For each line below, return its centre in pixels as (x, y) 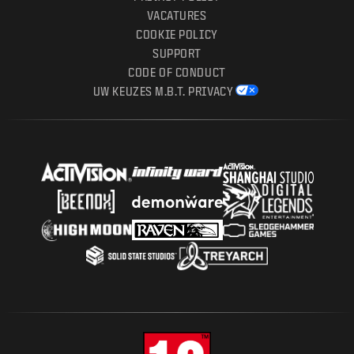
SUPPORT (177, 53)
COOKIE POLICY (177, 34)
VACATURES (177, 15)
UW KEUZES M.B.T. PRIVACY (163, 91)
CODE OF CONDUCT (177, 72)
